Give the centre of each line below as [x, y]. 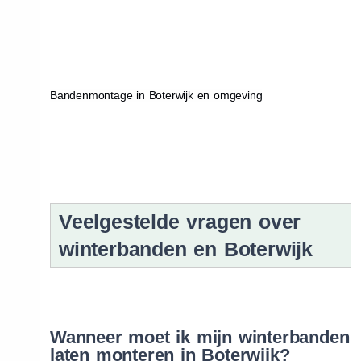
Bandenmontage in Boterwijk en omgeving [156, 95]
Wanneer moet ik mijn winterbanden [199, 337]
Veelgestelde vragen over [180, 221]
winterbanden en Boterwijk [185, 249]
